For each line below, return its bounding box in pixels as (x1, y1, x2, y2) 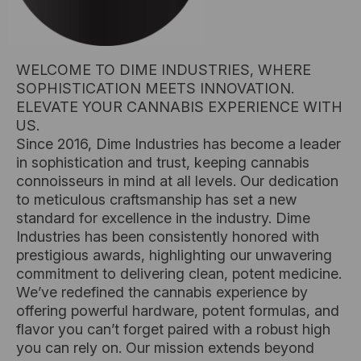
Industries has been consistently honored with (16, 228, 319, 245)
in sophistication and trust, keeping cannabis (16, 154, 309, 171)
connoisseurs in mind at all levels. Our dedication (16, 172, 338, 189)
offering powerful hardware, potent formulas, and (16, 302, 339, 319)
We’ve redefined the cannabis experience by (16, 284, 308, 301)
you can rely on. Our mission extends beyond (16, 339, 314, 356)
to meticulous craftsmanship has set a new (16, 191, 297, 208)
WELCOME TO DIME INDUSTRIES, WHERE (16, 61, 311, 78)
